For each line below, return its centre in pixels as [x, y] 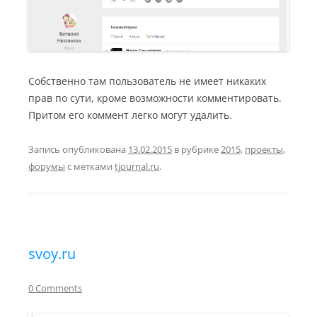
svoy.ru [52, 254]
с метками [90, 167]
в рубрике [196, 150]
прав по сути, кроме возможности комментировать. [155, 98]
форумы [47, 167]
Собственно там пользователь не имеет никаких [147, 81]
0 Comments [55, 288]
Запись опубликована [78, 150]
